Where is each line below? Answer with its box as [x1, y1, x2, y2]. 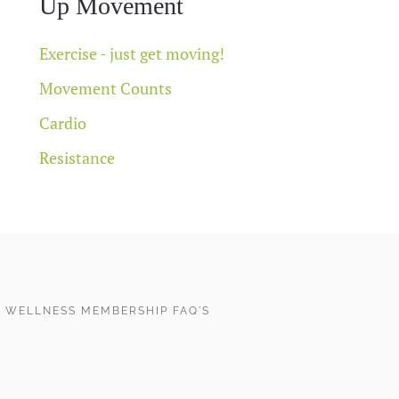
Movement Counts [39, 77, 172, 99]
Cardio [39, 111, 86, 134]
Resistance [39, 146, 115, 168]
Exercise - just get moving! [39, 42, 224, 64]
